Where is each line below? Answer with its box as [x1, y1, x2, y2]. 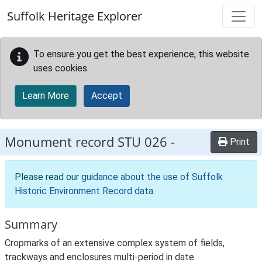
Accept [91, 90, 122, 101]
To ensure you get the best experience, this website [33, 49, 249, 60]
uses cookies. [33, 63, 89, 74]
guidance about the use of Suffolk [81, 171, 223, 182]
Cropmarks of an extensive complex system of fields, [5, 237, 225, 249]
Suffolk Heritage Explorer [7, 8, 142, 24]
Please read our [15, 171, 81, 182]
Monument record [5, 133, 118, 151]
